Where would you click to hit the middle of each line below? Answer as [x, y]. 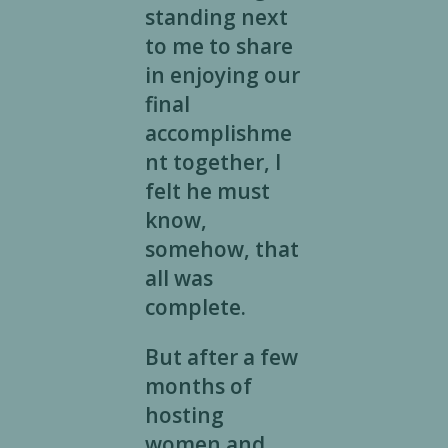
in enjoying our [222, 75]
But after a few [221, 357]
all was [178, 278]
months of [198, 386]
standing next [216, 17]
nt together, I [212, 162]
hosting [184, 415]
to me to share [218, 46]
